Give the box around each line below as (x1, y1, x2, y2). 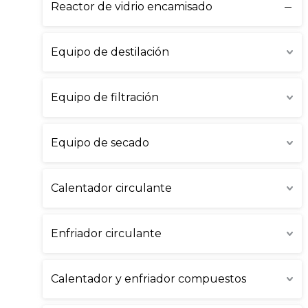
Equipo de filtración (51, 91, 159, 104)
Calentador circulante (51, 181, 172, 195)
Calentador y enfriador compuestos (51, 272, 246, 285)
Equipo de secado (51, 136, 149, 149)
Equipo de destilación (51, 45, 169, 58)
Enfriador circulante (51, 227, 162, 240)
